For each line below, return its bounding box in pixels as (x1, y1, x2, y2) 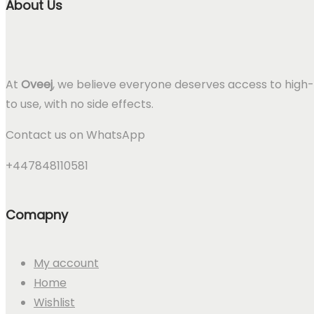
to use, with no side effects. (6, 95, 153, 112)
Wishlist (34, 294, 75, 310)
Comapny (6, 205, 68, 224)
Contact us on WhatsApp (6, 126, 145, 143)
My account (34, 254, 99, 271)
